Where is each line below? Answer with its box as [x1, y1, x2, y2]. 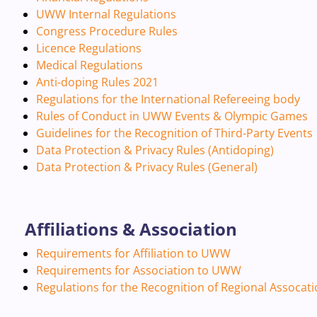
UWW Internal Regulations [35, 6, 176, 22]
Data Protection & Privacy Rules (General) [35, 159, 258, 175]
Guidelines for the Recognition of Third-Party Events [35, 125, 313, 141]
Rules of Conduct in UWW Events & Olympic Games [35, 108, 308, 124]
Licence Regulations [35, 40, 142, 56]
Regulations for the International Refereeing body [35, 91, 300, 107]
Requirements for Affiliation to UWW [35, 246, 231, 261]
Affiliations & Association [24, 217, 237, 241]
